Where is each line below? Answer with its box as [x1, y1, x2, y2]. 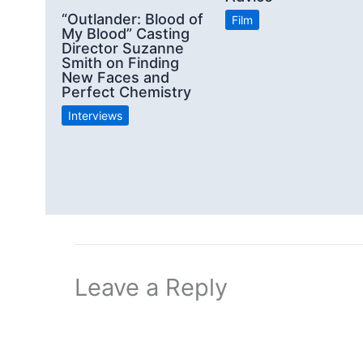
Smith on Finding [62, 53, 179, 71]
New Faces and [62, 68, 169, 86]
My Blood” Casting [62, 24, 190, 42]
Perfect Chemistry [62, 83, 191, 100]
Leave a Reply [75, 272, 228, 301]
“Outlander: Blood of [62, 10, 203, 28]
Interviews [68, 108, 122, 122]
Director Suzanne [62, 39, 184, 57]
